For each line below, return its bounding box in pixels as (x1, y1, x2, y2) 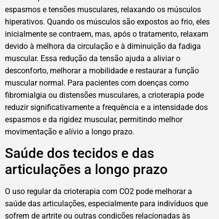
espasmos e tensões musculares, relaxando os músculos (5, 5, 201, 15)
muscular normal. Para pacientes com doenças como (5, 78, 189, 88)
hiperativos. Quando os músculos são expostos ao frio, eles (5, 17, 210, 27)
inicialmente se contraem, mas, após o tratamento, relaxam (5, 29, 208, 39)
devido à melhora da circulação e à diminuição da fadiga (5, 42, 201, 51)
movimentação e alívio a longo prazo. (5, 127, 134, 137)
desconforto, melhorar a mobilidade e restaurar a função (5, 66, 199, 76)
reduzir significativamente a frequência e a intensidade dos (5, 103, 208, 112)
